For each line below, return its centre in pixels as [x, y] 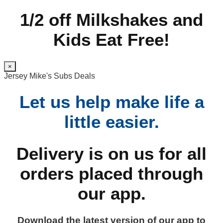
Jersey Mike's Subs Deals [50, 76]
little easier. [111, 122]
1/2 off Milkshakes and [111, 19]
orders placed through [111, 173]
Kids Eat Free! [111, 39]
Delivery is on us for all [111, 153]
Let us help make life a [111, 102]
